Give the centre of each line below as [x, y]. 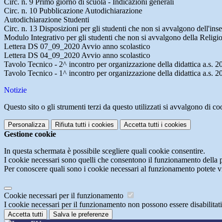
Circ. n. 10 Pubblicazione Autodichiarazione [73, 11]
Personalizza [27, 125]
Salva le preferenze [81, 215]
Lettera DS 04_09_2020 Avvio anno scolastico [77, 55]
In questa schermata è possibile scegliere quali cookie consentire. [105, 151]
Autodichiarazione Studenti [47, 20]
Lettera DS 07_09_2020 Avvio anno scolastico [77, 47]
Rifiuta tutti [71, 125]
